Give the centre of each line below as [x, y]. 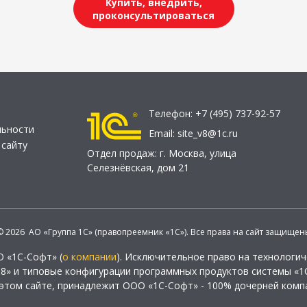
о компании [89, 257]
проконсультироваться [153, 15]
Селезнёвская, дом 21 [138, 168]
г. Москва [182, 153]
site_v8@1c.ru [208, 133]
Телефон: [172, 113]
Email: [163, 133]
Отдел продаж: [123, 153]
